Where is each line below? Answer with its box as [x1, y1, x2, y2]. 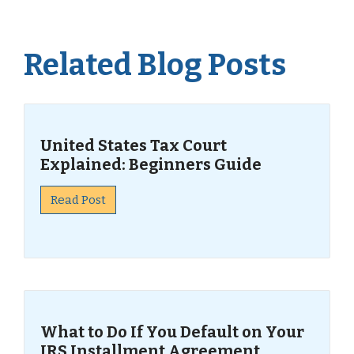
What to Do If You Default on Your [40, 322, 304, 341]
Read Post [51, 193, 106, 207]
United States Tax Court [40, 136, 227, 155]
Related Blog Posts [24, 47, 286, 83]
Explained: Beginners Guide [40, 155, 262, 174]
